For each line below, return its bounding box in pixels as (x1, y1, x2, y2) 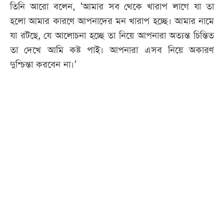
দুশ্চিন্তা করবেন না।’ (10, 58, 76, 71)
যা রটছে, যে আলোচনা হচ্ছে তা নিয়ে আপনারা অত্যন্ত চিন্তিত (10, 29, 214, 42)
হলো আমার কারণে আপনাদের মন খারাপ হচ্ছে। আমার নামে (10, 15, 214, 28)
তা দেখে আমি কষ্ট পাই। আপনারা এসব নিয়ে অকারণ (10, 44, 214, 57)
